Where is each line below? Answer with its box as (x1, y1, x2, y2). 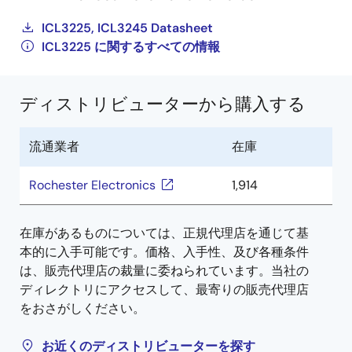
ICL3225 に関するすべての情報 (42, 38, 220, 55)
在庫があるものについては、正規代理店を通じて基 (20, 225, 309, 241)
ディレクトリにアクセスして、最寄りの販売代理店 (20, 281, 309, 298)
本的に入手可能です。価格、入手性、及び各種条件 (20, 244, 309, 260)
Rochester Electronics (29, 177, 156, 193)
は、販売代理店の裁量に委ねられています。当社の (20, 262, 309, 279)
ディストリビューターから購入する (20, 93, 306, 115)
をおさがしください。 (20, 300, 145, 317)
